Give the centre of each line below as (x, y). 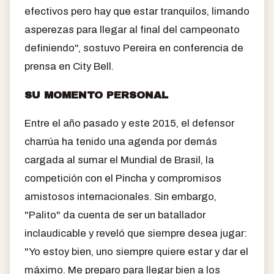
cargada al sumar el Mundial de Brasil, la (119, 160)
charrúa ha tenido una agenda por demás (121, 142)
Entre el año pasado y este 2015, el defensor (129, 124)
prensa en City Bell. (69, 66)
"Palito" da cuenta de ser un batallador (115, 215)
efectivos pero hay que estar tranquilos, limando (137, 11)
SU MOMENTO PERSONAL (96, 95)
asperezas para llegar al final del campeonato (132, 29)
